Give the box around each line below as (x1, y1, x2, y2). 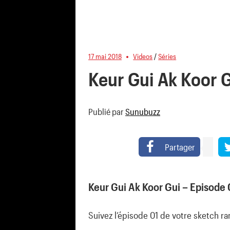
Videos (133, 51, 153, 61)
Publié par (88, 106, 125, 117)
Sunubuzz (125, 106, 160, 117)
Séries (158, 51, 177, 61)
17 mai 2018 (88, 51, 122, 61)
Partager (164, 142, 195, 152)
